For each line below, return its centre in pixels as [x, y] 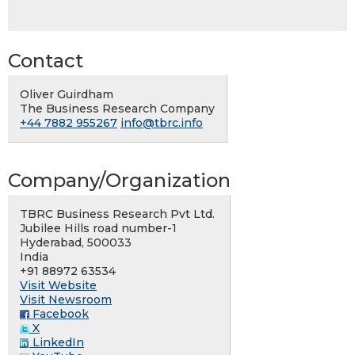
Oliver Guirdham [67, 95]
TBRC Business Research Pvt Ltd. [117, 214]
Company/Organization [119, 181]
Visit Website [58, 286]
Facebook [59, 314]
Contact [46, 61]
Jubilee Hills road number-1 [98, 229]
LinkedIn [57, 343]
